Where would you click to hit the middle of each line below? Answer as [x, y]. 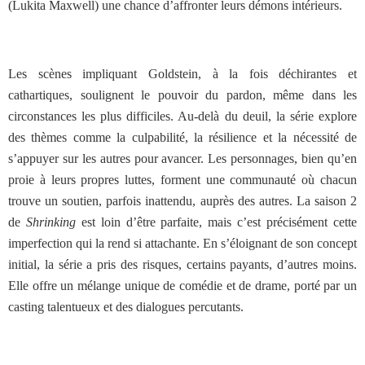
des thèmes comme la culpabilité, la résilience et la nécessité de [182, 137]
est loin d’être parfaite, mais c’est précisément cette [216, 222]
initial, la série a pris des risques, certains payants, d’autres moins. [182, 264]
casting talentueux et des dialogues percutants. [126, 307]
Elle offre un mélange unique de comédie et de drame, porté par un [182, 286]
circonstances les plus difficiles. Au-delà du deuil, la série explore [182, 116]
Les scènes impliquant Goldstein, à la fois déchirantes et [182, 74]
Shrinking [51, 222]
